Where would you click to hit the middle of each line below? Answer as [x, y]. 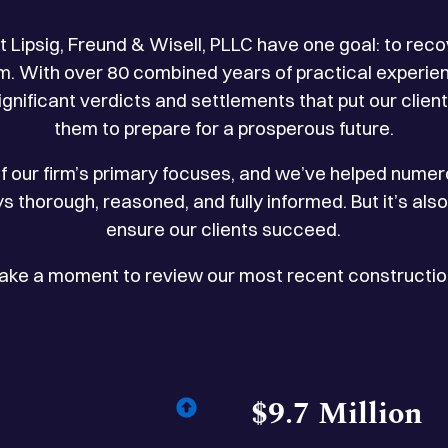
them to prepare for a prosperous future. [223, 128]
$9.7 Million [336, 413]
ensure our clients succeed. [224, 230]
